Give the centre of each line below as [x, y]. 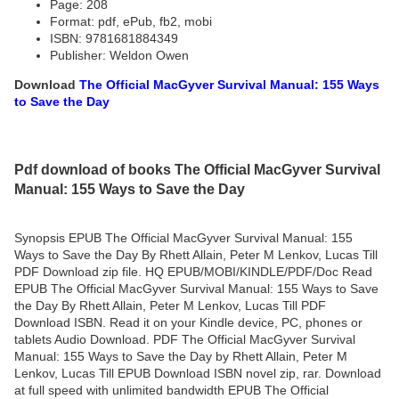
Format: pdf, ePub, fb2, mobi [131, 22]
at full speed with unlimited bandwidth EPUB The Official [171, 390]
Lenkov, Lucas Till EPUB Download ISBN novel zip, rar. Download [198, 373]
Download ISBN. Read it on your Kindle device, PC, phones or [188, 322]
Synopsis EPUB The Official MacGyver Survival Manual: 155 [183, 237]
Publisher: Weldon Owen [119, 56]
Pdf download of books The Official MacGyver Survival [197, 169]
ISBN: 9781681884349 [114, 39]
